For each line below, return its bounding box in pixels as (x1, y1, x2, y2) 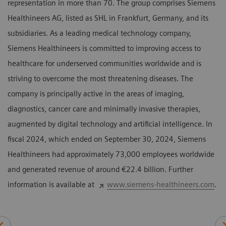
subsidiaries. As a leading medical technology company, (8, 29, 191, 38)
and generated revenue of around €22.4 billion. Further (8, 165, 193, 175)
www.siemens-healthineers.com (106, 180, 214, 190)
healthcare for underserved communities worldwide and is (8, 59, 201, 69)
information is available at (8, 180, 98, 190)
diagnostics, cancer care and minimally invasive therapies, (8, 104, 200, 114)
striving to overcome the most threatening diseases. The (8, 74, 193, 84)
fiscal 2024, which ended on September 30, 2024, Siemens (8, 135, 206, 144)
